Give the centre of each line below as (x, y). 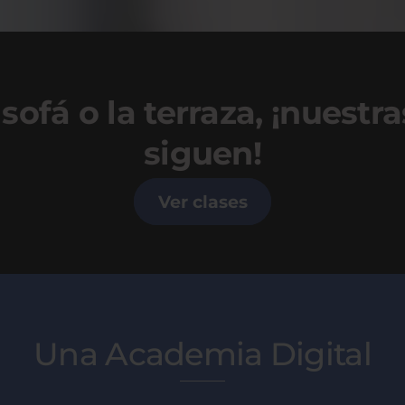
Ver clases (202, 201)
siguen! (202, 154)
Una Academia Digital (202, 354)
